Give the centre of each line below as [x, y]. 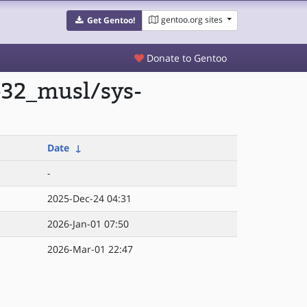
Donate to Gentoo [185, 58]
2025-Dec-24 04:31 [89, 198]
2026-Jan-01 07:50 [88, 224]
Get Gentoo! [111, 20]
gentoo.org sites [192, 20]
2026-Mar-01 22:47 [90, 249]
